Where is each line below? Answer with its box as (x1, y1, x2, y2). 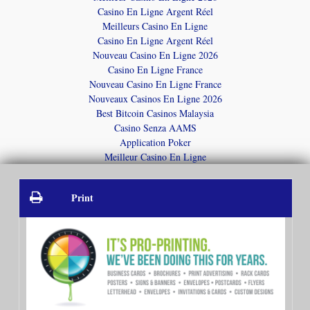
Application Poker (119, 135, 191, 149)
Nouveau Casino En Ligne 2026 (92, 48, 218, 62)
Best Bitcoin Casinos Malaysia (96, 106, 214, 120)
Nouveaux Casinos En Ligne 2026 (88, 91, 222, 105)
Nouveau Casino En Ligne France (89, 77, 221, 91)
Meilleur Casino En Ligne (104, 149, 206, 163)
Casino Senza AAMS (113, 120, 197, 134)
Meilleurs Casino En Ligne (102, 19, 208, 33)
